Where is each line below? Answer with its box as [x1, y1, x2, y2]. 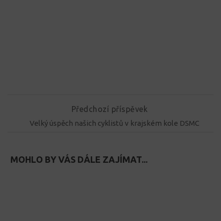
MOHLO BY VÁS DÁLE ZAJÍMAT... [10, 154, 147, 165]
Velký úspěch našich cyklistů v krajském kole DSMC [30, 119, 199, 128]
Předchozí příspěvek [71, 104, 150, 113]
